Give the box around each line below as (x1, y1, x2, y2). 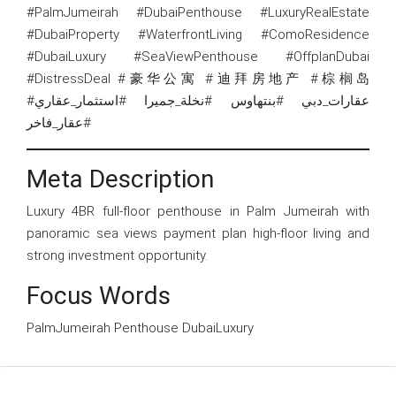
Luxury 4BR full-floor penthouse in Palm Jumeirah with (27, 202, 369, 219)
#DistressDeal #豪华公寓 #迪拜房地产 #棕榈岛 (27, 70, 369, 87)
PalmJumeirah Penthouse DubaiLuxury (27, 319, 254, 336)
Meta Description (27, 164, 214, 194)
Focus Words (27, 280, 171, 310)
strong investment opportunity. (27, 247, 208, 263)
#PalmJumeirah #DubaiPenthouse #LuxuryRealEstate (27, 4, 369, 20)
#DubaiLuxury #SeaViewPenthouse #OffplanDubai (27, 48, 369, 65)
